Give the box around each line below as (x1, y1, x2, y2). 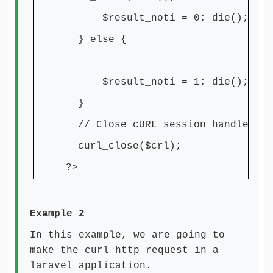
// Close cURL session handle (66, 119, 249, 130)
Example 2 (30, 208, 85, 219)
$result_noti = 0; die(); (66, 13, 249, 24)
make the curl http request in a (30, 245, 219, 256)
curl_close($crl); (66, 141, 182, 152)
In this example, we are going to (30, 230, 225, 241)
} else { (66, 34, 127, 45)
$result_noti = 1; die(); (66, 77, 249, 88)
